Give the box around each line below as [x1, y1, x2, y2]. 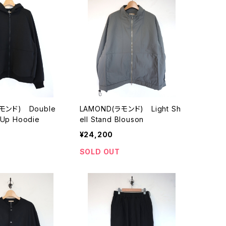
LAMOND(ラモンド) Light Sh [79, 104, 181, 113]
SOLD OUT [79, 147, 120, 156]
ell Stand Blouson [79, 115, 144, 124]
